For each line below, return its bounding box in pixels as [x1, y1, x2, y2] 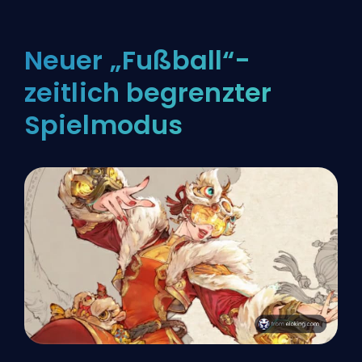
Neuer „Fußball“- [24, 42, 250, 79]
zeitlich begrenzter [24, 74, 271, 112]
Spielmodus [24, 107, 183, 144]
